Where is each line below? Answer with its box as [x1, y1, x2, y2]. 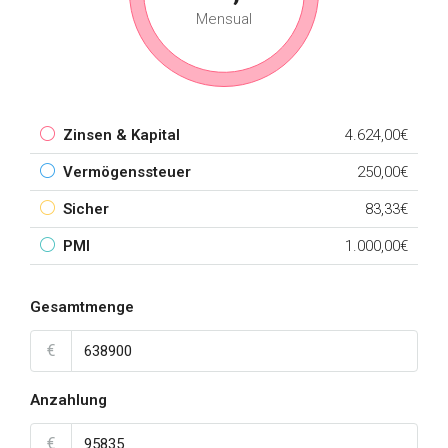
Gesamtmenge [30, 298, 134, 316]
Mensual [196, 10, 252, 28]
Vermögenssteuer [63, 163, 191, 181]
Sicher [63, 200, 109, 218]
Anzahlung [30, 391, 107, 409]
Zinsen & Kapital [63, 126, 180, 144]
